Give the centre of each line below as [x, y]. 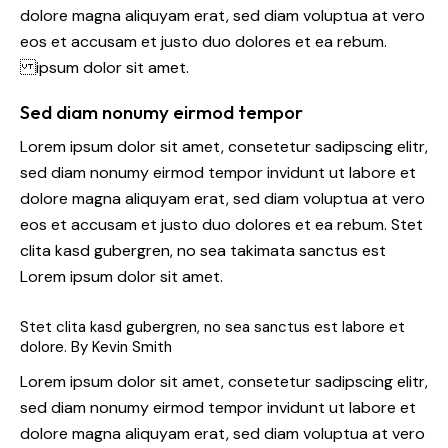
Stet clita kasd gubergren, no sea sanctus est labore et [212, 327]
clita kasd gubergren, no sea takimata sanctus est [203, 251]
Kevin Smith [132, 347]
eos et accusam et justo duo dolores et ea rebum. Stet [221, 225]
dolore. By [56, 347]
